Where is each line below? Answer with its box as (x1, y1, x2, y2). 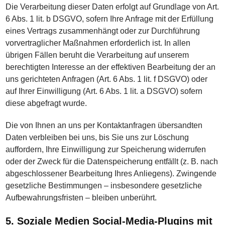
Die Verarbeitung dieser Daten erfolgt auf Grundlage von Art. (6, 3, 219, 11)
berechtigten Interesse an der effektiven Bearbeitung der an (6, 63, 216, 71)
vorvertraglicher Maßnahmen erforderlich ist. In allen (6, 39, 191, 47)
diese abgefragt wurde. (6, 99, 87, 107)
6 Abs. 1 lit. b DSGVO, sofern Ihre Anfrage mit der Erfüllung (6, 15, 214, 23)
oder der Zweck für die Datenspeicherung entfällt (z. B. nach (6, 157, 218, 166)
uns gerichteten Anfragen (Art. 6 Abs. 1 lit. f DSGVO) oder (6, 75, 208, 83)
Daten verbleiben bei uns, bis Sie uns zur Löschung (6, 133, 189, 142)
